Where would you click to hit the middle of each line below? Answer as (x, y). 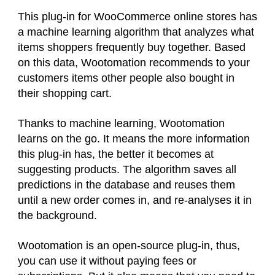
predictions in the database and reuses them (126, 184)
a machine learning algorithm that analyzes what (136, 32)
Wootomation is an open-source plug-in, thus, (129, 245)
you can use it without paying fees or (107, 261)
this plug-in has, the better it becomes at (116, 154)
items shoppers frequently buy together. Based (132, 47)
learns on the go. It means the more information (134, 138)
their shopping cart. (66, 93)
